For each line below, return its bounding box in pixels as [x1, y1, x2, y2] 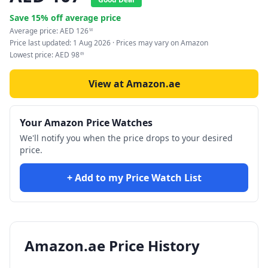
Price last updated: [10, 38, 73, 48]
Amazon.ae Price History [25, 236, 200, 255]
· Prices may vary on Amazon [111, 38, 208, 48]
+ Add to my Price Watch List [66, 171, 202, 184]
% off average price [41, 12, 121, 23]
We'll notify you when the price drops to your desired [20, 132, 233, 144]
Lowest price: [10, 50, 55, 60]
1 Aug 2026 [73, 38, 111, 48]
